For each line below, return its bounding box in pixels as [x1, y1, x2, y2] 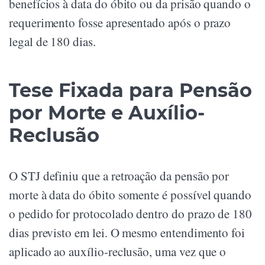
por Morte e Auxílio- [9, 101, 205, 125]
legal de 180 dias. [9, 33, 96, 50]
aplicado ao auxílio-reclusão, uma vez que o [9, 243, 227, 260]
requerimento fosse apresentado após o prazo [9, 14, 231, 31]
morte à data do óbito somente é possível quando [9, 186, 252, 203]
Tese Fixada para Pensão [9, 79, 252, 102]
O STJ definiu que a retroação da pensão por [9, 167, 230, 185]
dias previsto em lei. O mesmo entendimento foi [9, 224, 245, 241]
